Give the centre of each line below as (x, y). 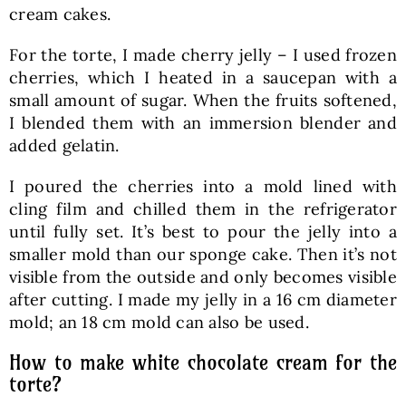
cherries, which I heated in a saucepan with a (203, 77)
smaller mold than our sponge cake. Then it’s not (203, 254)
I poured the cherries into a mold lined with (203, 186)
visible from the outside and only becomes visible (203, 276)
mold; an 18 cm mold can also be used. (159, 322)
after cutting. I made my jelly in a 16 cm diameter (203, 299)
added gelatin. (64, 145)
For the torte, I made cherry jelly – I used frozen (203, 54)
